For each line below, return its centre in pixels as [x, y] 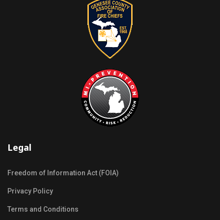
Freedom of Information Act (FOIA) [63, 173]
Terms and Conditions [43, 209]
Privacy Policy [30, 191]
